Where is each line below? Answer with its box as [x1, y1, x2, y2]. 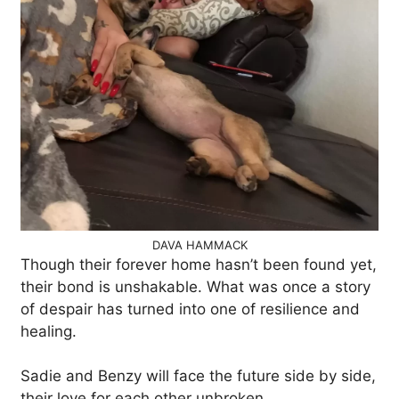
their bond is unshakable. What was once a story [20, 277, 370, 296]
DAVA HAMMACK [151, 237, 248, 252]
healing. [20, 322, 77, 340]
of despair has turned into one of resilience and [20, 299, 360, 318]
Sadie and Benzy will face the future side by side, [20, 367, 376, 386]
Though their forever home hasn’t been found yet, [20, 255, 377, 273]
